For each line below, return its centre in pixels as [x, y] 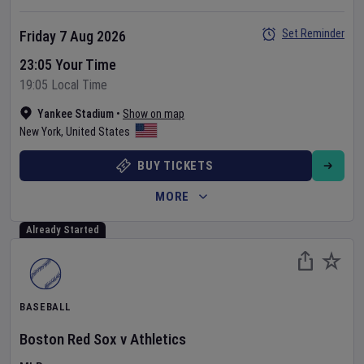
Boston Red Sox [68, 339]
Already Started [63, 230]
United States [98, 132]
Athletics [158, 339]
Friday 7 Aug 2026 [73, 36]
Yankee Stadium [76, 114]
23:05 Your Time [68, 65]
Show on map [154, 114]
